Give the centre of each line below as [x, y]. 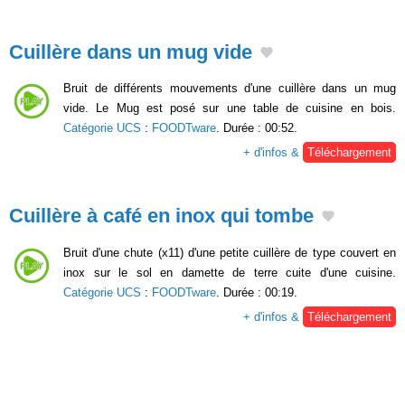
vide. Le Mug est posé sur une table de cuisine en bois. [230, 108]
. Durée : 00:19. [257, 293]
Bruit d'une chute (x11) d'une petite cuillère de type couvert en [230, 253]
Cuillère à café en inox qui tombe [161, 216]
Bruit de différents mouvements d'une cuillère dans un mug [230, 89]
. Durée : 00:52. [257, 128]
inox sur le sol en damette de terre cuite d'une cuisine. [230, 273]
